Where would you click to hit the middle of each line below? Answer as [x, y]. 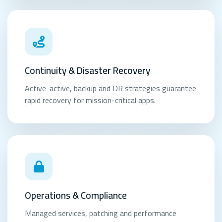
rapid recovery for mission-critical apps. [90, 100]
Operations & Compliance [76, 195]
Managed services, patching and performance [101, 213]
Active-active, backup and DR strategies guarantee [111, 88]
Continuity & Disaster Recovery [88, 70]
